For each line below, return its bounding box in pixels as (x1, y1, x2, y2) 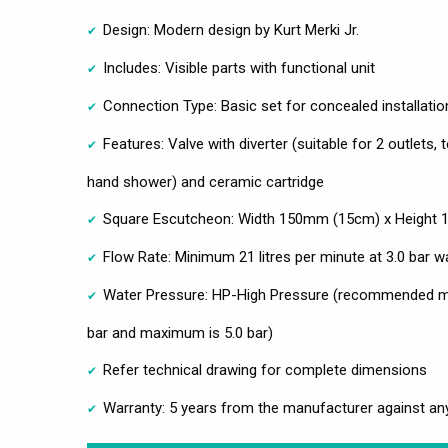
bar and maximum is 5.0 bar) (87, 323, 273, 342)
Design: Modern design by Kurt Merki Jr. (103, 20, 359, 39)
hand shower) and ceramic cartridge (87, 172, 324, 191)
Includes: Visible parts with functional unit (103, 58, 375, 77)
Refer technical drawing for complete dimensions (103, 360, 427, 379)
